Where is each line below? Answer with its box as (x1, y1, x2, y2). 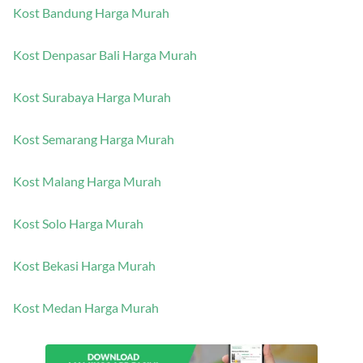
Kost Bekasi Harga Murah (13, 258, 156, 274)
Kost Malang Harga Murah (13, 173, 161, 190)
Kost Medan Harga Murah (13, 300, 159, 316)
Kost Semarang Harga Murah (13, 131, 174, 147)
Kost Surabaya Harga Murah (13, 89, 171, 105)
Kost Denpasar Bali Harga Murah (13, 47, 197, 63)
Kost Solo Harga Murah (13, 216, 143, 232)
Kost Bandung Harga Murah (13, 5, 169, 21)
